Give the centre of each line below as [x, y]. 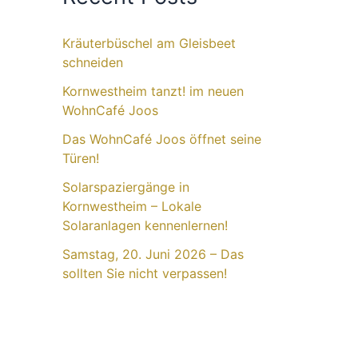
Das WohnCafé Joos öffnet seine [162, 139]
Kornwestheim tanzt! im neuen [153, 91]
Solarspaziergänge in [126, 187]
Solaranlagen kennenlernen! [145, 226]
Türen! [81, 159]
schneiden [93, 63]
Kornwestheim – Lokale [132, 207]
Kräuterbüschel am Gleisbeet [149, 44]
